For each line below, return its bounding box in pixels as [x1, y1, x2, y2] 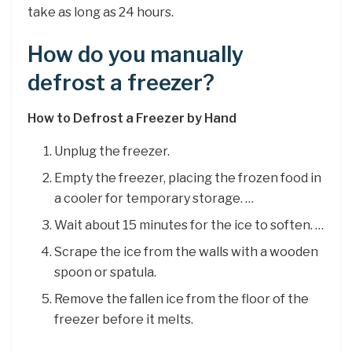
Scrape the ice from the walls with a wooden [54, 244, 319, 259]
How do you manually [27, 42, 244, 68]
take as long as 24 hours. [27, 5, 174, 20]
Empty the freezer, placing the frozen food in [54, 170, 322, 185]
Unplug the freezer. [54, 143, 170, 159]
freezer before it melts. [54, 311, 194, 327]
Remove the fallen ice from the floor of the [54, 291, 310, 306]
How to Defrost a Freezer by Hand [27, 110, 236, 126]
